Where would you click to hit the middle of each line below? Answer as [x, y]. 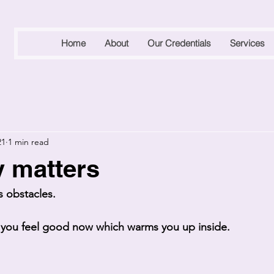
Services [247, 43]
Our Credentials [179, 43]
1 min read [28, 142]
